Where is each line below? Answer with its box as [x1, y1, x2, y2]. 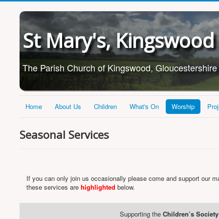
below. [115, 182, 135, 192]
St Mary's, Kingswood [22, 27, 214, 54]
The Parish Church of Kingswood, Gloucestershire [22, 61, 217, 74]
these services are [26, 182, 81, 192]
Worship [172, 102, 195, 111]
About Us [55, 102, 81, 111]
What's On [130, 102, 159, 111]
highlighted [81, 182, 115, 192]
